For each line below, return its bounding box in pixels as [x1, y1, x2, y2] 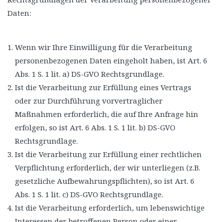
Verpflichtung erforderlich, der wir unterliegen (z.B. [15, 163, 200, 172]
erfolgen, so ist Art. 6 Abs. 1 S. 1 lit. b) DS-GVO [15, 122, 175, 132]
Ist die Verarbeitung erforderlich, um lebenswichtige [15, 203, 205, 213]
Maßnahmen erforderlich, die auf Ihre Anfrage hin [15, 109, 198, 119]
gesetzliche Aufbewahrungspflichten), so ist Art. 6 [15, 176, 194, 186]
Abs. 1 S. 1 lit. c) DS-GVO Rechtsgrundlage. [15, 189, 163, 199]
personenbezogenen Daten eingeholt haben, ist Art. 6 [15, 55, 207, 65]
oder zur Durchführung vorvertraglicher [15, 96, 163, 106]
